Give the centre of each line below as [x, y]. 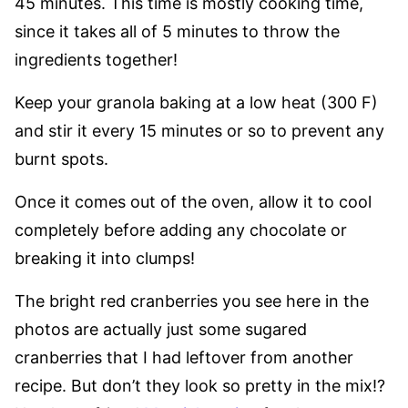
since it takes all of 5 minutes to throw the [177, 31]
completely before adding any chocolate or [181, 230]
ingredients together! [96, 60]
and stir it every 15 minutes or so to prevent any [199, 131]
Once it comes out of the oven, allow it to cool [193, 202]
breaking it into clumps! [105, 258]
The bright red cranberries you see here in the [192, 301]
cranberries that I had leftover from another [184, 357]
